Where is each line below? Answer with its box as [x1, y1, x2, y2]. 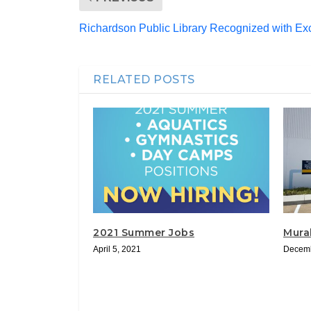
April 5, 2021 [93, 244, 141, 255]
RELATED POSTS [93, 72, 195, 86]
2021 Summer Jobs [93, 226, 194, 239]
